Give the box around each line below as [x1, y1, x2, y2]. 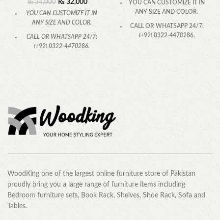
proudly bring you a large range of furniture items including [7, 181, 185, 189]
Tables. [7, 203, 27, 210]
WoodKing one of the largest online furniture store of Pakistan [7, 170, 195, 178]
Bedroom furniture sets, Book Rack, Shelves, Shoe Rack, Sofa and [7, 192, 205, 199]
